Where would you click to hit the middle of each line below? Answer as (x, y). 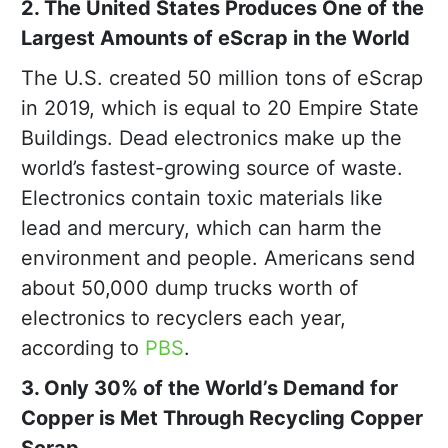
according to (83, 348)
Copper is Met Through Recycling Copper (222, 418)
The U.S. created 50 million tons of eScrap (222, 78)
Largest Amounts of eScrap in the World (215, 38)
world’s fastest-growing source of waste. (212, 168)
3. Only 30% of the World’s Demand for (209, 388)
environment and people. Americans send (218, 258)
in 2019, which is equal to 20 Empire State (220, 108)
